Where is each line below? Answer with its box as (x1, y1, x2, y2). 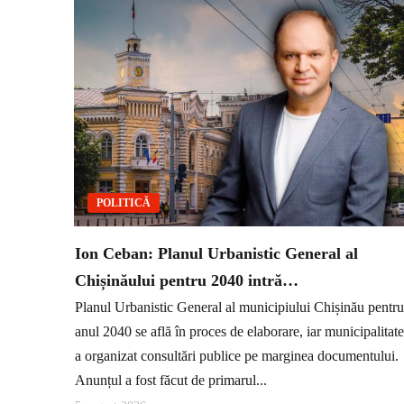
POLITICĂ (96, 196, 151, 209)
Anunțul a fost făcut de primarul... (75, 372, 267, 389)
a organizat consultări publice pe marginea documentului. (75, 348, 399, 364)
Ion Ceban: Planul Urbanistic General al (75, 243, 358, 262)
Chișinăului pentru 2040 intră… (75, 271, 298, 289)
